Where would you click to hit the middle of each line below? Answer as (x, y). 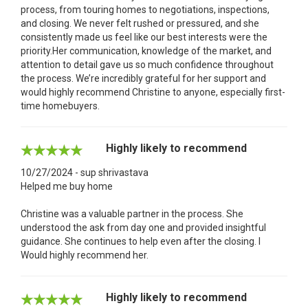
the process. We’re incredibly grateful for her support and (143, 78)
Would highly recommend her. (85, 255)
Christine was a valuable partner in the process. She (132, 213)
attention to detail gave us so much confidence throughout (147, 64)
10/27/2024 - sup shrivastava (85, 172)
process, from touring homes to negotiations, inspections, (145, 9)
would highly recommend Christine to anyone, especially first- (153, 92)
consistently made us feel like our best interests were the (144, 37)
